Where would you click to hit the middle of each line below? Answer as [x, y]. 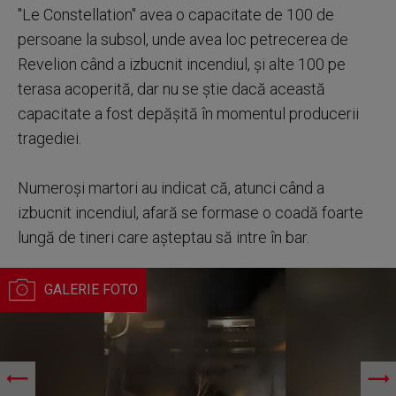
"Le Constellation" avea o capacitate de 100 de [176, 14]
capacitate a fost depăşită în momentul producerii [188, 113]
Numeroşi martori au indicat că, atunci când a [171, 187]
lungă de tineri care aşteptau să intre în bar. [164, 237]
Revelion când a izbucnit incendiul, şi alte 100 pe [182, 64]
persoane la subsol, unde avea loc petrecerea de [183, 39]
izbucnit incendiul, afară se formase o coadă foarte [190, 212]
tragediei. [49, 138]
